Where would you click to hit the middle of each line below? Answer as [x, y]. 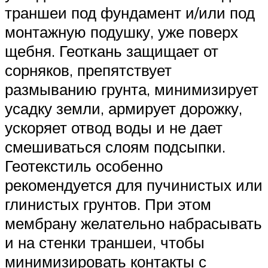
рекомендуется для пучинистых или [134, 185]
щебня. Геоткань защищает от [112, 51]
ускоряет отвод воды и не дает [114, 128]
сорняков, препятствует [88, 70]
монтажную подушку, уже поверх [121, 32]
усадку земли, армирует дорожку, [124, 109]
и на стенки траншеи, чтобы [105, 243]
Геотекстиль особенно [84, 166]
